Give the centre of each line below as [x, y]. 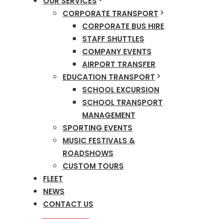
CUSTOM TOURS [93, 166]
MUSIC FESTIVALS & [99, 141]
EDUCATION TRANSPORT [109, 77]
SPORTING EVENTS [98, 128]
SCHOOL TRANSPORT [122, 102]
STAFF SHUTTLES [113, 39]
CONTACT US [68, 204]
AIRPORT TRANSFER [119, 64]
